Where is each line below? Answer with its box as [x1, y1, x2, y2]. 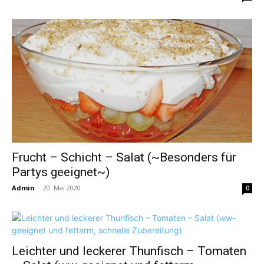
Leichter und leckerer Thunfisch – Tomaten [12, 243, 246, 258]
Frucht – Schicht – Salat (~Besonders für [12, 150, 236, 164]
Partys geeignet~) [12, 164, 110, 179]
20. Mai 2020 [43, 183, 81, 192]
